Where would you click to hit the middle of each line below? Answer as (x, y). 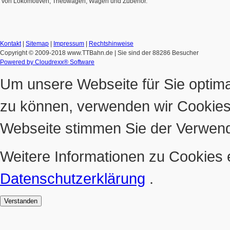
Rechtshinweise (111, 44)
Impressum (69, 44)
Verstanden (21, 201)
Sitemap (37, 44)
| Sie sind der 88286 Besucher (157, 53)
